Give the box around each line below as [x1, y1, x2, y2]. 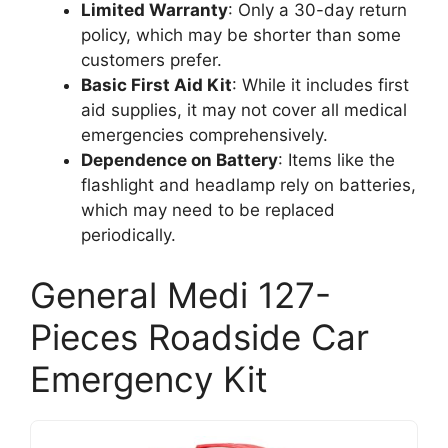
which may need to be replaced [81, 200, 335, 221]
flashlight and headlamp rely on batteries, [81, 175, 416, 196]
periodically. [81, 225, 176, 246]
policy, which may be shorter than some [81, 25, 401, 46]
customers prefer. [81, 50, 222, 71]
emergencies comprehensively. [81, 125, 328, 146]
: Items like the [278, 150, 395, 171]
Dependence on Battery [81, 150, 278, 171]
